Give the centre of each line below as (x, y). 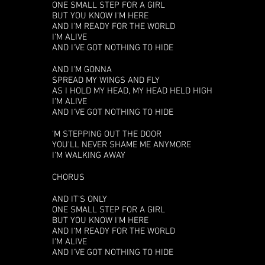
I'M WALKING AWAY (89, 156)
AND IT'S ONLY (80, 199)
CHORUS (68, 177)
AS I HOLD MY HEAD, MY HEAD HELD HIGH (132, 91)
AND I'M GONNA (82, 70)
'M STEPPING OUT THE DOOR (107, 134)
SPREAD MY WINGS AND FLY (106, 80)
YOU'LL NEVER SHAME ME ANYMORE (122, 145)
